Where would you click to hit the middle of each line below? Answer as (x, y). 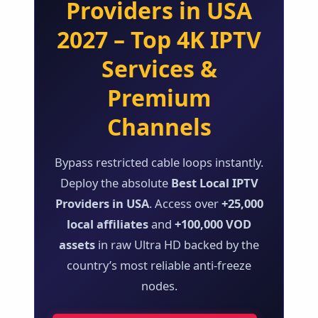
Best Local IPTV (214, 182)
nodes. (159, 285)
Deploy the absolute (115, 182)
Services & (159, 68)
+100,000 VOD (213, 224)
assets (77, 244)
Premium (159, 97)
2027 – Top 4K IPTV (159, 39)
